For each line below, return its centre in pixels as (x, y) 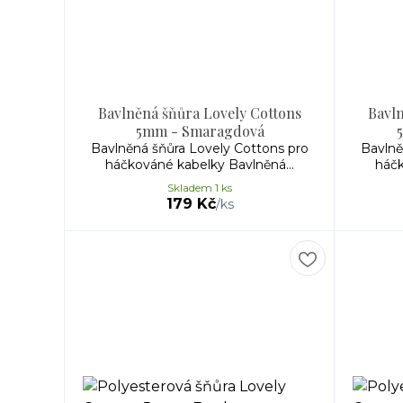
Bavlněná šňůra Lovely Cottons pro (200, 148)
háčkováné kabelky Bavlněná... (200, 165)
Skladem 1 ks (200, 188)
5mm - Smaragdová (200, 131)
